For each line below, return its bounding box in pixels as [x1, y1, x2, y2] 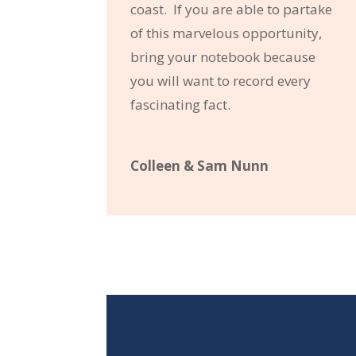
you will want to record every [130, 71, 311, 90]
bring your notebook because [130, 47, 316, 66]
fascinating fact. [130, 95, 231, 114]
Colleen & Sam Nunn [130, 156, 269, 175]
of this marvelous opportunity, [130, 23, 323, 42]
